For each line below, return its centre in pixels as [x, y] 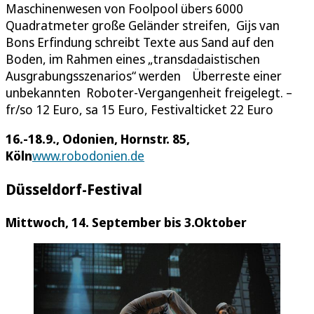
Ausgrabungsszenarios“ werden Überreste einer [144, 75]
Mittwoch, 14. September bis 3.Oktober [126, 222]
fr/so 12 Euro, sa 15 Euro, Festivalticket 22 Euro [139, 109]
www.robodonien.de [88, 155]
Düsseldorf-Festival [74, 189]
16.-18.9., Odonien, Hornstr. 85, [98, 138]
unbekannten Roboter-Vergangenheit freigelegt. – [149, 92]
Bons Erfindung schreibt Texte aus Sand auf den [140, 42]
